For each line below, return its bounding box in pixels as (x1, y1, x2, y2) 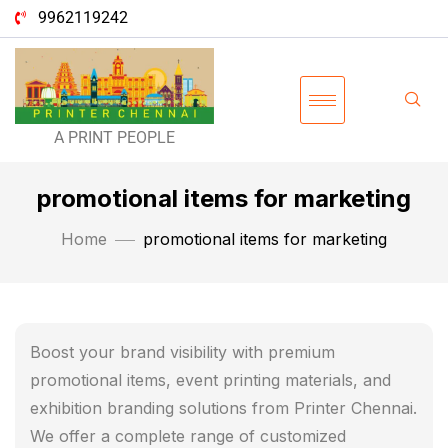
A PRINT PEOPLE (54, 128, 176, 148)
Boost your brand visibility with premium (30, 342, 335, 363)
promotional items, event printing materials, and (30, 370, 391, 391)
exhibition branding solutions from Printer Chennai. (30, 398, 417, 419)
